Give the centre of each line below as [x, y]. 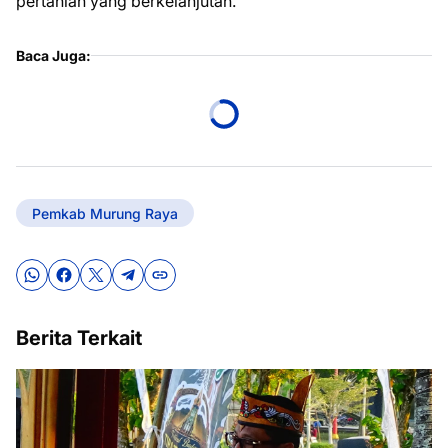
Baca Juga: [53, 55]
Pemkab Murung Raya [105, 213]
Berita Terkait [79, 338]
